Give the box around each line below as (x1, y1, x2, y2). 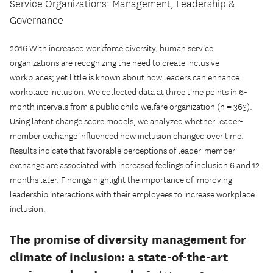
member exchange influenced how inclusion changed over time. (10, 131, 244, 142)
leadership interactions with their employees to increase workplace (10, 190, 255, 200)
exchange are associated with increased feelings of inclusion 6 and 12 (10, 160, 260, 171)
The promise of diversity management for (10, 232, 246, 247)
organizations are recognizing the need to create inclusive (10, 58, 219, 69)
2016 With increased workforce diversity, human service (10, 43, 213, 54)
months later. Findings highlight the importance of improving (10, 175, 232, 186)
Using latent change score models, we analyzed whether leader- (10, 116, 243, 127)
